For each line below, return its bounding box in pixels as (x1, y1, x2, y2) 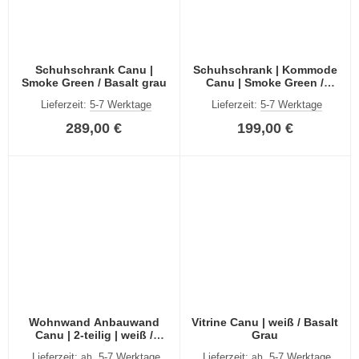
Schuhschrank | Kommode (192, 63, 337, 77)
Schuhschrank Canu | (34, 63, 153, 77)
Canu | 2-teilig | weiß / (34, 328, 153, 341)
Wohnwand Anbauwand (28, 315, 159, 329)
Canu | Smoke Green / (206, 76, 325, 90)
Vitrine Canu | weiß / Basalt (192, 315, 339, 329)
